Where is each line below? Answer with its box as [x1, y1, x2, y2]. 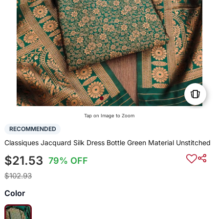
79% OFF [48, 155, 88, 166]
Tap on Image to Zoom [84, 113, 135, 119]
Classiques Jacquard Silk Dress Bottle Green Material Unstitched [4, 138, 211, 147]
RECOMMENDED [9, 125, 56, 133]
